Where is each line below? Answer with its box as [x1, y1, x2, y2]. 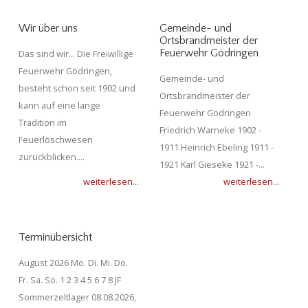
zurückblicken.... [19, 151, 85, 164]
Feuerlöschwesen [19, 133, 93, 146]
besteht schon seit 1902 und [19, 82, 135, 95]
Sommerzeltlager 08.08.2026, [19, 290, 136, 303]
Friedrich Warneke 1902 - [159, 124, 261, 137]
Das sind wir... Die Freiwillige [19, 47, 133, 60]
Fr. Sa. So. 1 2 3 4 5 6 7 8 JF [19, 273, 121, 286]
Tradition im [19, 116, 67, 129]
